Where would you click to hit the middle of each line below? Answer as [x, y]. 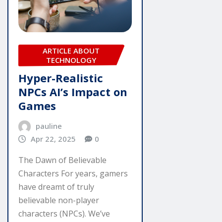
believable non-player [59, 200]
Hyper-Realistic [61, 78]
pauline [49, 126]
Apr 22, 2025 [53, 139]
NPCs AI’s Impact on [73, 92]
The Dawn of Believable [62, 160]
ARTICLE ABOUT [71, 50]
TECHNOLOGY [71, 60]
